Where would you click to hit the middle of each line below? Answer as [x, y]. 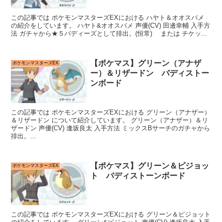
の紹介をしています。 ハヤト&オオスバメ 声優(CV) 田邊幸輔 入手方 [111, 26]
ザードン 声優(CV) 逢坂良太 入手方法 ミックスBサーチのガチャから [111, 128]
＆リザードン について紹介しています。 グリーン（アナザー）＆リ [110, 120]
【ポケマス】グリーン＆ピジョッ [150, 166]
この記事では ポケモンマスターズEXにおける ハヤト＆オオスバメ [108, 18]
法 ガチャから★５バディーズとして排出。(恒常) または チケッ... [109, 34]
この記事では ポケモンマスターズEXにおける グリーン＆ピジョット [111, 214]
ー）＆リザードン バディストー [150, 73]
